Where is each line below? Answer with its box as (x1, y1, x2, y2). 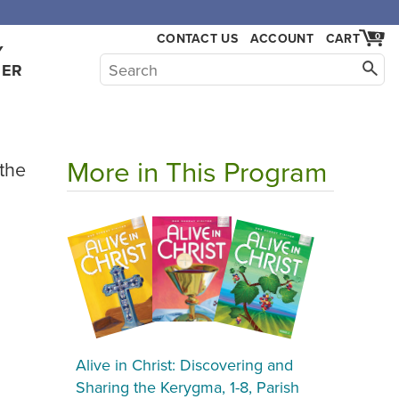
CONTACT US (157, 29, 238, 47)
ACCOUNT (249, 29, 313, 47)
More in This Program (67, 151, 327, 191)
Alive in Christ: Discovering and (76, 353, 293, 376)
